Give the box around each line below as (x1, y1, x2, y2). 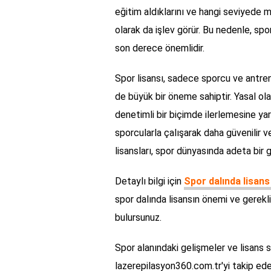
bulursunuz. (115, 212, 162, 224)
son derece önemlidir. (115, 42, 204, 54)
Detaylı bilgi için (115, 175, 184, 188)
